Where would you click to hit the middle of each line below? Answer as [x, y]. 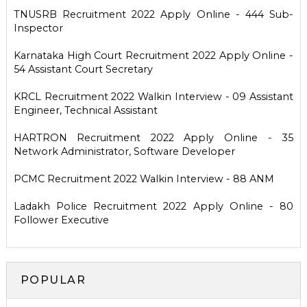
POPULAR [53, 280]
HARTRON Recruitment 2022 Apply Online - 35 [153, 137]
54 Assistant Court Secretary [83, 69]
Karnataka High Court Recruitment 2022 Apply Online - [153, 55]
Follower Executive [61, 220]
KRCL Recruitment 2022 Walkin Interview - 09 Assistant [153, 96]
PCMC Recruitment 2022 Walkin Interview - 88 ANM [144, 179]
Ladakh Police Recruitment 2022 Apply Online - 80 [153, 206]
